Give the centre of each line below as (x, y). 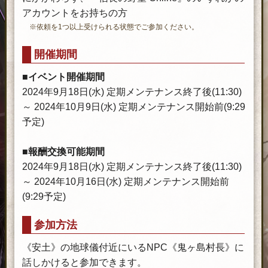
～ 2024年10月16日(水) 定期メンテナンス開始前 (125, 182)
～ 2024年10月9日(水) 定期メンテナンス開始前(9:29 (133, 107)
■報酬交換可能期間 (63, 152)
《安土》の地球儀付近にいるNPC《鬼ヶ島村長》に (133, 247)
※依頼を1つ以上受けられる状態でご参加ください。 (114, 27)
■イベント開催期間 (63, 77)
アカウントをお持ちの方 (74, 13)
